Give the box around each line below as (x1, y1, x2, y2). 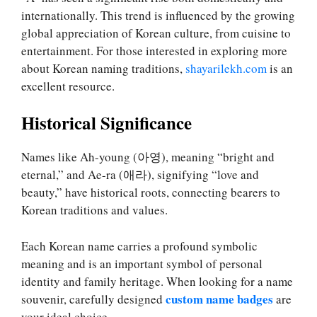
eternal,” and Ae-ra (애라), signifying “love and (21, 166, 259, 183)
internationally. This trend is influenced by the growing (21, 6, 295, 23)
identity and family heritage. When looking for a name (21, 272, 293, 289)
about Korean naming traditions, (21, 59, 185, 76)
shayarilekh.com (185, 59, 267, 76)
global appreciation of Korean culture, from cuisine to (21, 24, 291, 41)
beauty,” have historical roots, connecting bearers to (21, 184, 280, 201)
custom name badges (166, 289, 273, 308)
